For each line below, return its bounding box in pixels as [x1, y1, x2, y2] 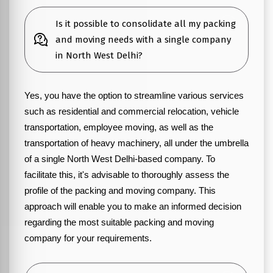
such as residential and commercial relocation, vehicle [24, 106, 239, 117]
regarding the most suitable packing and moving [24, 217, 214, 228]
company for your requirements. [24, 233, 152, 244]
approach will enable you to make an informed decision [24, 201, 241, 212]
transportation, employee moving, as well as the [24, 122, 213, 133]
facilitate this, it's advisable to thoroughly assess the [24, 169, 229, 180]
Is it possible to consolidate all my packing [55, 18, 236, 30]
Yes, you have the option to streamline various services [24, 90, 244, 101]
